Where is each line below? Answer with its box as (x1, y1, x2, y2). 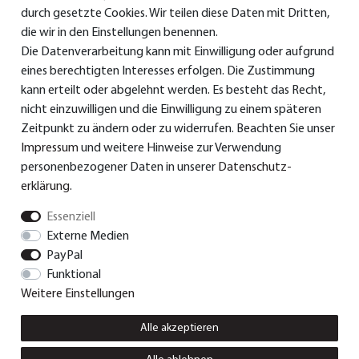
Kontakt (266, 346, 301, 357)
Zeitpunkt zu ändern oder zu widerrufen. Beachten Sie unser (21, 123, 336, 135)
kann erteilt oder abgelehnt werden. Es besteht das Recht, (21, 84, 326, 97)
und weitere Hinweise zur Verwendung (79, 142, 282, 155)
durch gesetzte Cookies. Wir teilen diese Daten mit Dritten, (21, 7, 330, 20)
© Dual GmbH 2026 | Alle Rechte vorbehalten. (45, 242, 237, 252)
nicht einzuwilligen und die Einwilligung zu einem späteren (21, 103, 322, 116)
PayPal (46, 249, 83, 262)
